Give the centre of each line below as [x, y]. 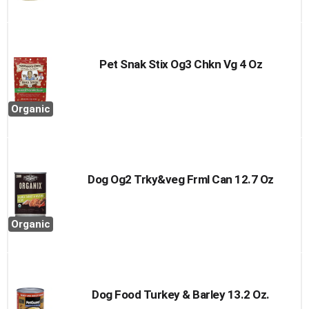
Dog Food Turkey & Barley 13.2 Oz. [181, 295]
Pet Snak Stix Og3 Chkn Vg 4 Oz [181, 64]
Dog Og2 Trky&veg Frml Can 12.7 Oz [181, 179]
